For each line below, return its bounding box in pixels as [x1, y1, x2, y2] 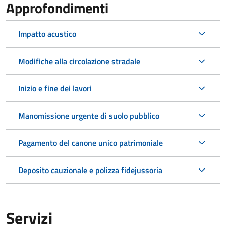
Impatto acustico [18, 28, 76, 40]
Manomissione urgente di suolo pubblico [18, 109, 159, 122]
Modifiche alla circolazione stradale [18, 55, 140, 68]
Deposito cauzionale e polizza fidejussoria [18, 164, 162, 177]
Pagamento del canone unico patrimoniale [18, 137, 163, 149]
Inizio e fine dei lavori [18, 82, 92, 95]
